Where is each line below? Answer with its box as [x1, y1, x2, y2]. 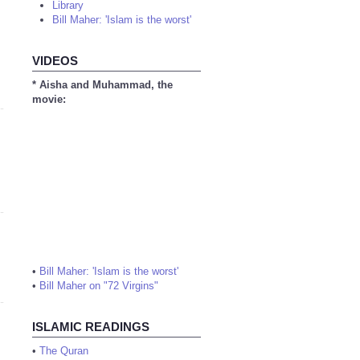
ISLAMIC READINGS [32, 320, 149, 333]
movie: [32, 93, 66, 105]
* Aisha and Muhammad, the [32, 79, 173, 91]
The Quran [39, 345, 88, 357]
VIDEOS [32, 54, 78, 67]
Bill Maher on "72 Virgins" [39, 280, 158, 292]
